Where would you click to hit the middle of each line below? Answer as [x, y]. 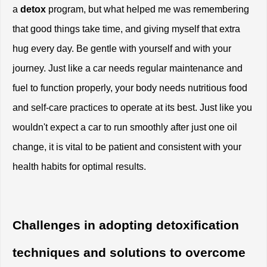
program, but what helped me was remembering [148, 10]
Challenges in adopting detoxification [126, 226]
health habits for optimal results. [79, 167]
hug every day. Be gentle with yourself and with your [122, 49]
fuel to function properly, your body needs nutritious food [130, 88]
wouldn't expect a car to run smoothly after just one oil [125, 128]
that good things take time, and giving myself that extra [126, 29]
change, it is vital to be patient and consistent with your [127, 147]
